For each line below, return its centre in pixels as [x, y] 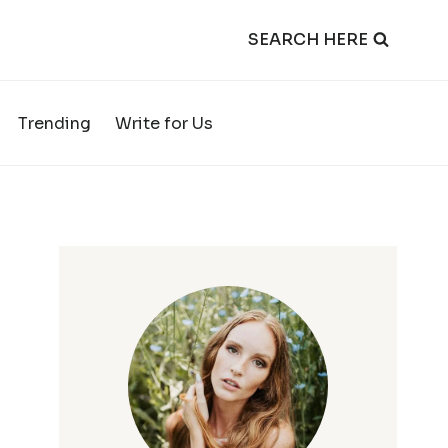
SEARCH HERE [308, 39]
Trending [54, 123]
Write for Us [164, 123]
